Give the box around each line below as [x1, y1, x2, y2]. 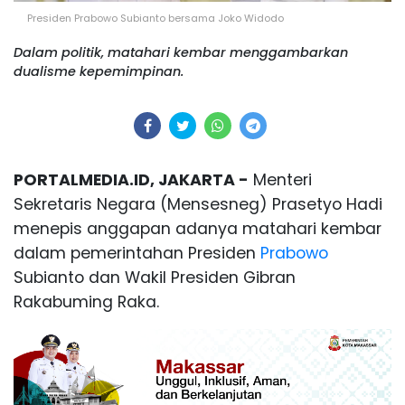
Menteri [249, 169, 312, 192]
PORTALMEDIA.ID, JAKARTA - [14, 169, 249, 192]
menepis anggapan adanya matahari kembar [14, 218, 381, 240]
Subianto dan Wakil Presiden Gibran [14, 267, 296, 289]
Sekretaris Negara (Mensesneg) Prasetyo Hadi [14, 193, 382, 216]
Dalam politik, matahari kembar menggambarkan [14, 43, 348, 62]
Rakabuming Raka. [14, 291, 159, 314]
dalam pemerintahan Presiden [14, 242, 256, 265]
